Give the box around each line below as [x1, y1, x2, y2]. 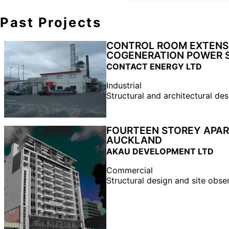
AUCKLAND [106, 134, 162, 146]
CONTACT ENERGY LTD [106, 61, 202, 72]
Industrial [106, 80, 142, 90]
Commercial [106, 165, 153, 175]
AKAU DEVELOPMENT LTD [106, 146, 214, 156]
